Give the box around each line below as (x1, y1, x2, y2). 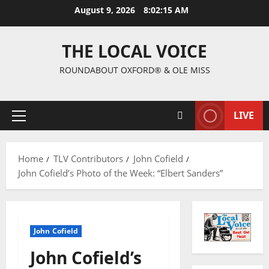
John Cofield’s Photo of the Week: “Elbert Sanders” (18, 167, 223, 179)
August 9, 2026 (74, 4, 138, 16)
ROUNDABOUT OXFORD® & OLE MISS (59, 64, 210, 76)
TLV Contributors (53, 153, 123, 165)
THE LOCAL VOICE (62, 40, 207, 62)
